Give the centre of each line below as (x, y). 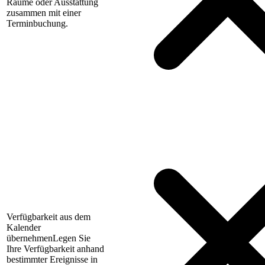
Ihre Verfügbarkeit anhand (55, 249)
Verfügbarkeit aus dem (49, 217)
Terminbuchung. (37, 24)
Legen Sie (72, 238)
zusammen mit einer (44, 13)
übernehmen (30, 238)
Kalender (24, 228)
